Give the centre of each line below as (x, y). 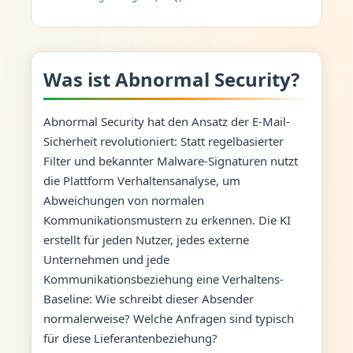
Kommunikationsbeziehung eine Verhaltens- (163, 279)
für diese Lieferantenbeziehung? (130, 338)
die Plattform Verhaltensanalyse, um (141, 180)
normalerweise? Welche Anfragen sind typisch (168, 318)
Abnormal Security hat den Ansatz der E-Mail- (166, 121)
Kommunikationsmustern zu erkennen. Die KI (167, 219)
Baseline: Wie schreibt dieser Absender (148, 298)
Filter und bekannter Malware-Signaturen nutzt (170, 160)
